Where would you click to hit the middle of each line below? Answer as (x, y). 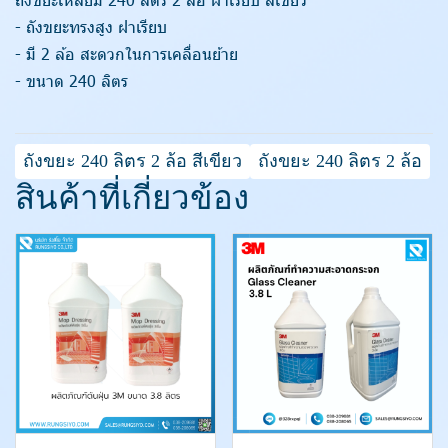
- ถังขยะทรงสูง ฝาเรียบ (91, 26)
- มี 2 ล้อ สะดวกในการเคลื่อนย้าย (126, 53)
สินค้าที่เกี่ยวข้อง (132, 198)
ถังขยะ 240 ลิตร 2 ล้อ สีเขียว (132, 161)
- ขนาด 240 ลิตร (71, 80)
